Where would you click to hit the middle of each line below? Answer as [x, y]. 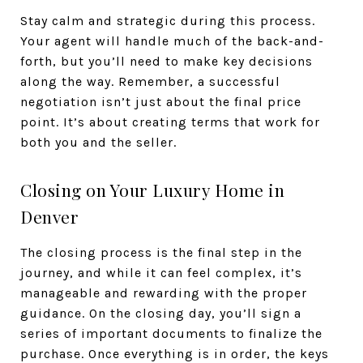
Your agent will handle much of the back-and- [172, 41]
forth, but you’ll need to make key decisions [167, 61]
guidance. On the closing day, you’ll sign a [161, 313]
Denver [49, 216]
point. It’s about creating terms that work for [170, 122]
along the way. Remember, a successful [150, 81]
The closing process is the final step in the [161, 252]
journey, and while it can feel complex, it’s [161, 273]
